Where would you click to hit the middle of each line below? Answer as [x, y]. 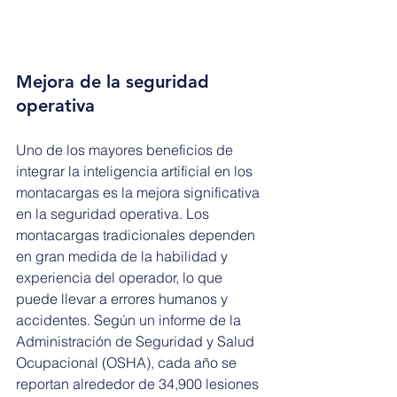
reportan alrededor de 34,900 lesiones [139, 384]
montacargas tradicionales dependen [137, 235]
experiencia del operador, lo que [121, 278]
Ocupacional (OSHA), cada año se [128, 363]
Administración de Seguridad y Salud [137, 342]
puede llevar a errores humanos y [124, 299]
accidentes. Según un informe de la [130, 320]
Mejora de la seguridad [115, 82]
